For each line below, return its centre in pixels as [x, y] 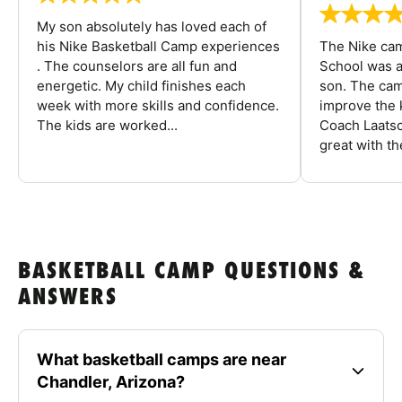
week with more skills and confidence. [158, 106]
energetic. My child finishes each [141, 86]
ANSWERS [68, 299]
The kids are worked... [107, 126]
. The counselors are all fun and [137, 66]
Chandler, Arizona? [111, 382]
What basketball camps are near [162, 360]
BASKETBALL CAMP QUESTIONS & [192, 273]
